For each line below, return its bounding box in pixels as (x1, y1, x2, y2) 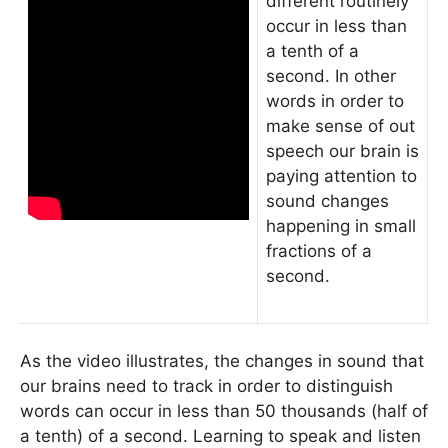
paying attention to (266, 166, 417, 186)
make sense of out (266, 116, 415, 136)
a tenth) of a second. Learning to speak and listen (20, 426, 421, 446)
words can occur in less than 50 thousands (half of (20, 401, 428, 421)
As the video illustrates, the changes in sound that (20, 351, 424, 371)
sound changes (266, 191, 389, 211)
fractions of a (266, 241, 372, 261)
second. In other (266, 66, 396, 86)
